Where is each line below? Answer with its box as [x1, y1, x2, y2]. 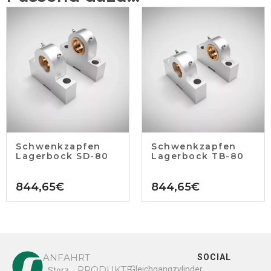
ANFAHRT [43, 251, 90, 263]
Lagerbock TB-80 [151, 150, 244, 162]
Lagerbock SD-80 [16, 150, 109, 162]
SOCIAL [197, 252, 231, 262]
